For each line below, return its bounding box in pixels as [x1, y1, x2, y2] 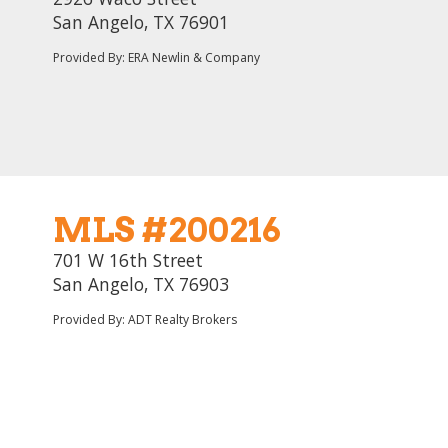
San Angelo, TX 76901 [53, 10, 229, 34]
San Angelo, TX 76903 [53, 272, 229, 296]
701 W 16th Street [53, 248, 203, 272]
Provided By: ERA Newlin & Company [53, 49, 260, 66]
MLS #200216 [53, 209, 281, 250]
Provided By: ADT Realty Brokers [53, 311, 237, 328]
